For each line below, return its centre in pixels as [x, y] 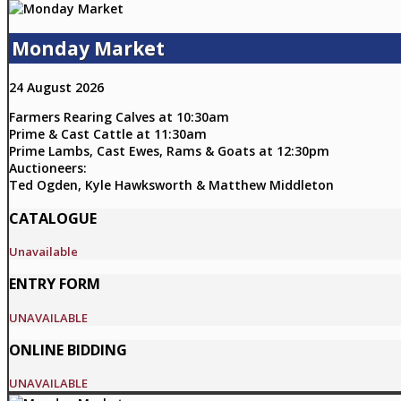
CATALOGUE [53, 218]
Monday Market [88, 48]
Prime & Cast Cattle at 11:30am [108, 134]
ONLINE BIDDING [68, 350]
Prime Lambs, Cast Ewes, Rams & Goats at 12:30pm [169, 151]
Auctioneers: [48, 168]
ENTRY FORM [55, 284]
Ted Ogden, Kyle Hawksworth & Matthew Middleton [171, 185]
